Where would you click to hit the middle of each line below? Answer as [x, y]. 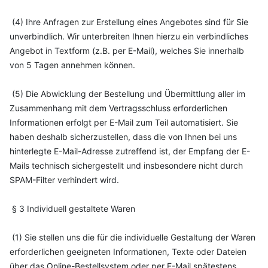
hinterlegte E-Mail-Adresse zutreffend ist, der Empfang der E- [130, 151]
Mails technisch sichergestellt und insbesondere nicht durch [126, 165]
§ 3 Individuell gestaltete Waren [72, 208]
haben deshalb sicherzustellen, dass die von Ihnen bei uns [123, 137]
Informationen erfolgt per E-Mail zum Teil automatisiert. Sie [124, 122]
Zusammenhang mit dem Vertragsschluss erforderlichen [118, 108]
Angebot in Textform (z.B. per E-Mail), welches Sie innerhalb [127, 51]
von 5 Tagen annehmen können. [72, 65]
